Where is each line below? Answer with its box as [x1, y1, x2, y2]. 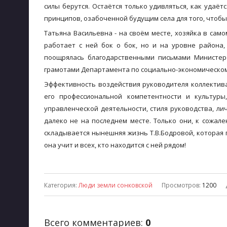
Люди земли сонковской [79, 181, 153, 190]
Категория [44, 181, 75, 190]
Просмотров [162, 181, 199, 190]
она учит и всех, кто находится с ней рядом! [44, 140, 186, 149]
